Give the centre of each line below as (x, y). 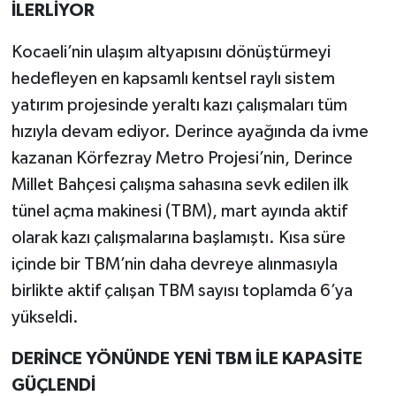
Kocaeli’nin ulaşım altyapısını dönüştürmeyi (171, 53)
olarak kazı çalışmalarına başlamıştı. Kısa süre (178, 238)
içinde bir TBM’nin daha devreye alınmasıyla (174, 265)
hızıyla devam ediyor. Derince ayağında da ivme (190, 132)
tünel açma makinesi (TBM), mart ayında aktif (179, 212)
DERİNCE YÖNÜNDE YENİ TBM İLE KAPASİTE (187, 359)
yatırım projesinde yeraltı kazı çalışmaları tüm (179, 106)
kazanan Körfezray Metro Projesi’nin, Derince (182, 159)
